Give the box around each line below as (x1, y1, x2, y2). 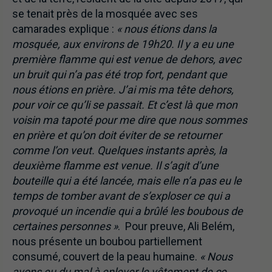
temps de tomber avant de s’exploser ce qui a (12, 189, 230, 202)
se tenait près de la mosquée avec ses (12, 7, 198, 20)
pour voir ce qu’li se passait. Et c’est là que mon (12, 98, 237, 111)
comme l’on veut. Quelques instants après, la (12, 143, 227, 157)
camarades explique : (12, 22, 117, 35)
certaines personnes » (12, 219, 118, 233)
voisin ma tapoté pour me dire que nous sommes (12, 113, 247, 126)
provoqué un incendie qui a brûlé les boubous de (12, 204, 243, 217)
